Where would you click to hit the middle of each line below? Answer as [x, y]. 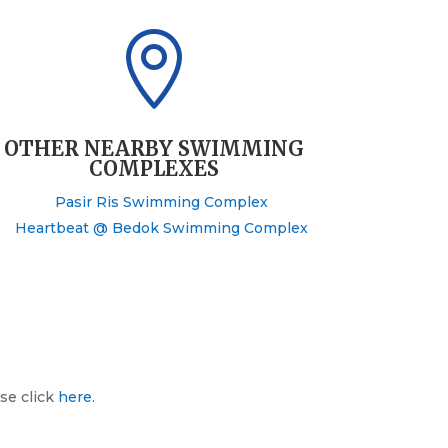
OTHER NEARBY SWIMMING [154, 148]
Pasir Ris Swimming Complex [161, 201]
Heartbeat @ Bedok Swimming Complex [161, 227]
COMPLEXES [154, 168]
